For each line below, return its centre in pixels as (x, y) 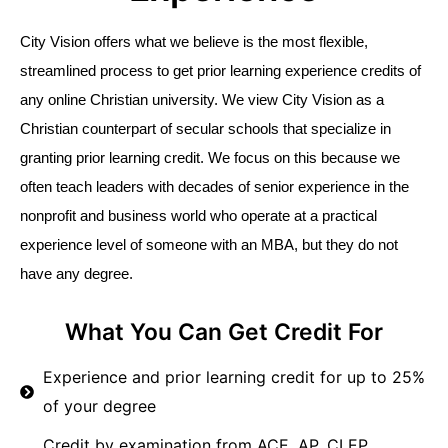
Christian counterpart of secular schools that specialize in (205, 129)
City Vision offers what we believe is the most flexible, (194, 42)
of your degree (99, 406)
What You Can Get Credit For (224, 332)
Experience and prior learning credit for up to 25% (233, 377)
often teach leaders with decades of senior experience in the (214, 187)
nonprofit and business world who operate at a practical (198, 216)
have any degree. (78, 274)
